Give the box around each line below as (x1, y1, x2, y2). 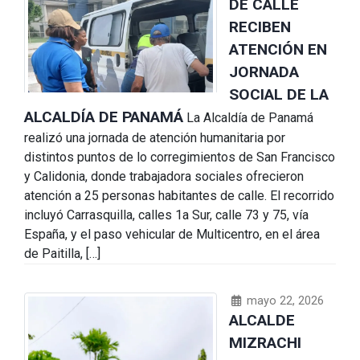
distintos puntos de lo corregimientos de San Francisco (24, 149, 335, 165)
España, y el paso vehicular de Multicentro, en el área (24, 226, 320, 242)
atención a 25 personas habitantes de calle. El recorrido (24, 187, 334, 203)
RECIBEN (229, 17, 291, 36)
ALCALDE (229, 310, 295, 329)
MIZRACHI (229, 333, 301, 352)
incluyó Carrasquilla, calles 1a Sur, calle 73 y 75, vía (24, 207, 309, 223)
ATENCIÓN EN (229, 39, 327, 59)
